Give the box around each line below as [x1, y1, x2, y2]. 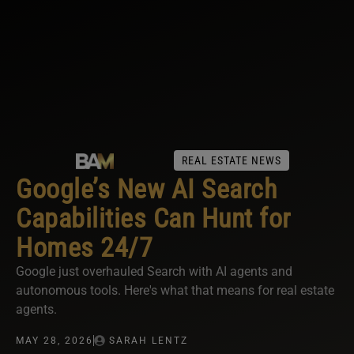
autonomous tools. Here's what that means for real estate [16, 283, 334, 299]
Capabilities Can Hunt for [16, 202, 291, 235]
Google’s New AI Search [16, 173, 277, 205]
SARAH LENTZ [109, 335, 188, 347]
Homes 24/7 [16, 232, 153, 264]
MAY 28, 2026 [16, 335, 93, 347]
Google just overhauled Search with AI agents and [16, 264, 292, 280]
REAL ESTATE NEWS [182, 154, 281, 168]
